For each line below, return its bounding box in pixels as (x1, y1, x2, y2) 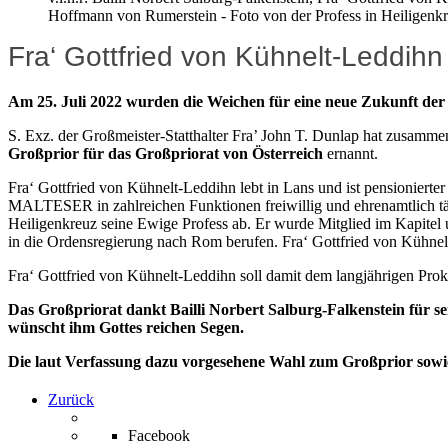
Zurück (48, 390, 94, 408)
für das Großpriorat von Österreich (83, 144, 323, 162)
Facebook (128, 426, 190, 444)
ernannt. (323, 144, 378, 162)
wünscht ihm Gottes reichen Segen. (8, 318, 244, 336)
